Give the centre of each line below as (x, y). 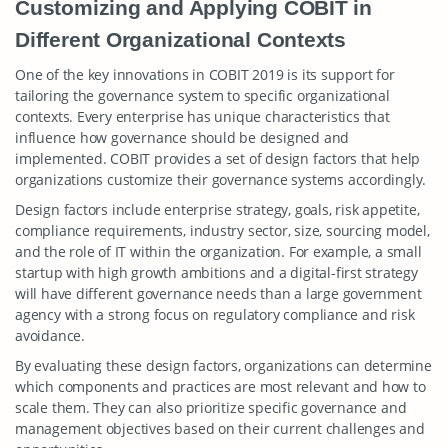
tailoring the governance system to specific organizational (202, 95)
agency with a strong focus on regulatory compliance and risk (215, 314)
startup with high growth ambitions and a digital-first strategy (216, 272)
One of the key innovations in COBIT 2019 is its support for (205, 74)
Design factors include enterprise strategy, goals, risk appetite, (217, 209)
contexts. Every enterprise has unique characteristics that (202, 116)
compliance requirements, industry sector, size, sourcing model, (222, 230)
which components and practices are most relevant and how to (220, 386)
